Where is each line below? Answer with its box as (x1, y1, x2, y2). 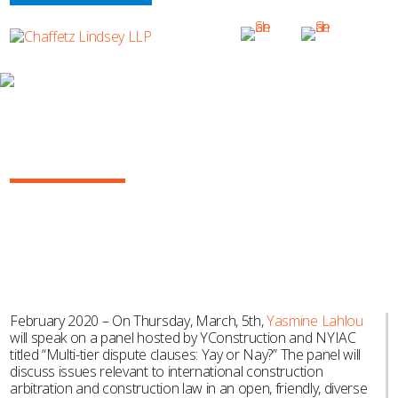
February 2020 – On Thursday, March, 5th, (10, 311, 267, 330)
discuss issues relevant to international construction (10, 362, 323, 381)
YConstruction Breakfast (10, 148, 250, 172)
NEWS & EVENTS (10, 97, 120, 114)
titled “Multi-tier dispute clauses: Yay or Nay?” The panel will (10, 345, 362, 364)
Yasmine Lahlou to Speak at (10, 131, 281, 155)
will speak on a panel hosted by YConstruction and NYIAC (10, 328, 356, 347)
